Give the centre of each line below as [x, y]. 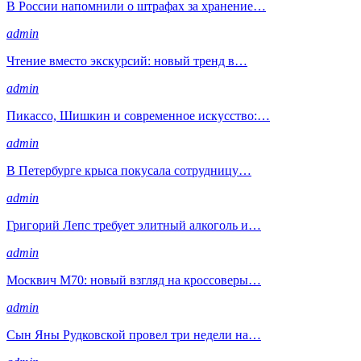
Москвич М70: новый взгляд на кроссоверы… [134, 280]
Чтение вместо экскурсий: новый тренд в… [127, 60]
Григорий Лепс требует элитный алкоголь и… [134, 225]
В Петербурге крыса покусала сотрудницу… [129, 170]
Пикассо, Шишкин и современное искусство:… [138, 115]
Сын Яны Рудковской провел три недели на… [134, 334]
